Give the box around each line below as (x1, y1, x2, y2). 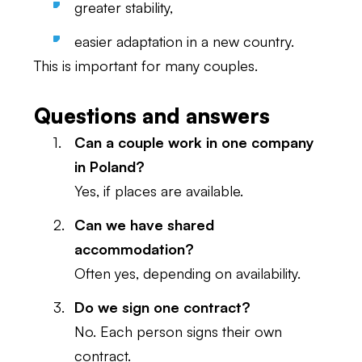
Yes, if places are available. (74, 182, 243, 200)
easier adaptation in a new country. (74, 32, 294, 50)
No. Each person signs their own (74, 322, 282, 340)
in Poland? (74, 158, 145, 175)
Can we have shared (74, 216, 214, 234)
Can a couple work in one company (74, 133, 314, 151)
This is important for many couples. (34, 57, 258, 74)
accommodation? (74, 240, 194, 258)
